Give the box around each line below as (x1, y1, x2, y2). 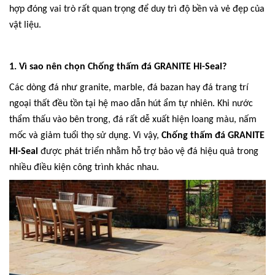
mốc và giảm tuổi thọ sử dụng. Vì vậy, (9, 131, 161, 141)
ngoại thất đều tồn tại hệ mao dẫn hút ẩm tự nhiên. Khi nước (9, 99, 253, 109)
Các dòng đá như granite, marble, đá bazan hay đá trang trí (9, 83, 249, 93)
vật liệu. (9, 20, 41, 30)
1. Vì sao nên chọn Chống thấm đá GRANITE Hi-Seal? (9, 62, 227, 72)
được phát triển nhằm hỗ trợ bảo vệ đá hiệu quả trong (38, 147, 258, 157)
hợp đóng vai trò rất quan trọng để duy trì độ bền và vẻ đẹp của (9, 4, 265, 14)
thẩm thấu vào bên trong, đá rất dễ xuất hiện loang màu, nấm (9, 115, 257, 125)
